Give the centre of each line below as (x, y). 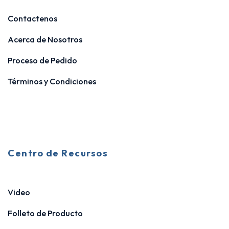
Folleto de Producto (45, 213)
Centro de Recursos (58, 153)
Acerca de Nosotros (45, 39)
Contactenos (32, 18)
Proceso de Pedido (42, 60)
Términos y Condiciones (52, 81)
